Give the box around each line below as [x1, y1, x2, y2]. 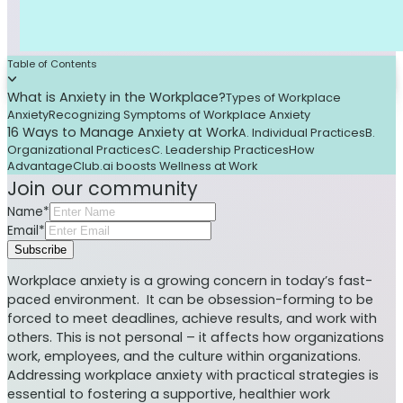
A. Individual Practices [238, 124, 365, 140]
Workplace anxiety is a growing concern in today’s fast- [7, 272, 372, 291]
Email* [7, 221, 45, 239]
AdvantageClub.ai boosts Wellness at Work [7, 157, 257, 174]
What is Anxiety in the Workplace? [7, 87, 226, 106]
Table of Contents [7, 56, 97, 71]
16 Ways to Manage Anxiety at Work [7, 122, 238, 141]
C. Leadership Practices [151, 141, 289, 157]
